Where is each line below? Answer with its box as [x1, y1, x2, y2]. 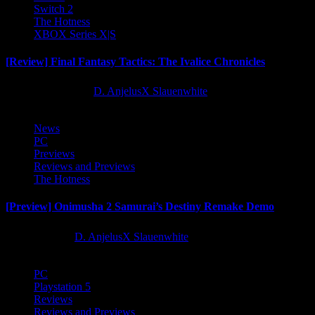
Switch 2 [34, 2, 73, 15]
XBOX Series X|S [34, 27, 116, 40]
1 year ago [13, 230, 65, 243]
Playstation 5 [34, 280, 91, 292]
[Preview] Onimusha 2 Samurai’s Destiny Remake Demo [6, 200, 274, 213]
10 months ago [13, 85, 84, 98]
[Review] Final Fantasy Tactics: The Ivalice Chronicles [6, 55, 265, 67]
